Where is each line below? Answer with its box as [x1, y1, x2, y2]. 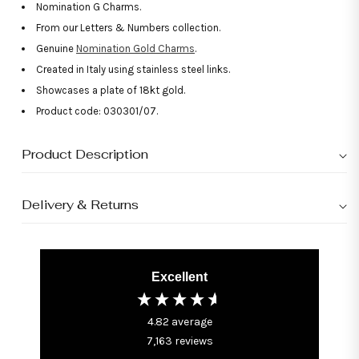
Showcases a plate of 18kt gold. [36, 83, 185, 96]
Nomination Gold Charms [76, 42, 195, 54]
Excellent [151, 269, 208, 284]
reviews [174, 333, 213, 348]
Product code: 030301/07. [36, 104, 158, 117]
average [171, 314, 212, 329]
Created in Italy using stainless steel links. [36, 63, 230, 75]
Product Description [22, 145, 148, 163]
